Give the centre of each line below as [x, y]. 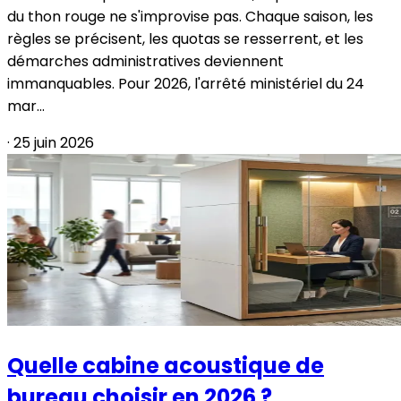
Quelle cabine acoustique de [166, 366]
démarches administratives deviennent [145, 62]
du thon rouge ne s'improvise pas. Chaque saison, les [190, 17]
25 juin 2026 [54, 143]
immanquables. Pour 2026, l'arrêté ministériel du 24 [186, 84]
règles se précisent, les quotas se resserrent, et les [185, 39]
